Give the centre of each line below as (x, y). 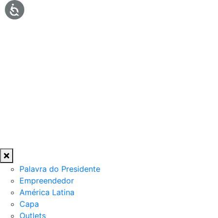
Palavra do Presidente (60, 169)
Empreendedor (47, 181)
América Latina (47, 192)
